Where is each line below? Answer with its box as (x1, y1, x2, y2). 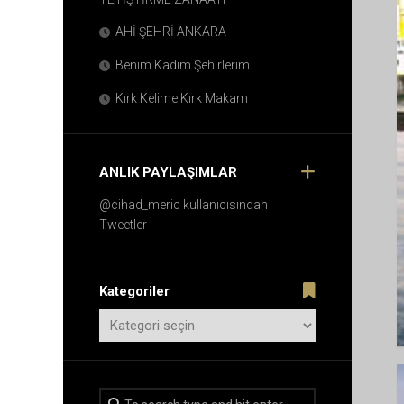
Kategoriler (99, 283, 170, 299)
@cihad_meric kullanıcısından (99, 197, 268, 212)
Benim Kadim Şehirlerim (115, 58, 250, 72)
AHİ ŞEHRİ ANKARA (115, 24, 226, 39)
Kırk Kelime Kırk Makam (115, 91, 248, 106)
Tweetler (99, 217, 147, 232)
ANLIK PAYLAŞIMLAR (99, 164, 237, 180)
